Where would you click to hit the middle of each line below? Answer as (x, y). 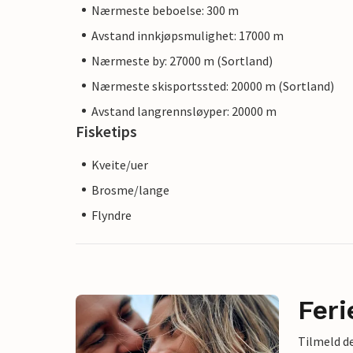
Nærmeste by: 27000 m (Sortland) (182, 60)
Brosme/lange (130, 190)
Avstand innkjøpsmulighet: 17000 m (188, 35)
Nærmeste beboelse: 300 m (165, 10)
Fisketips (106, 131)
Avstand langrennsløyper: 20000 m (184, 111)
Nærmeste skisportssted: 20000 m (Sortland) (213, 85)
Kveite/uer (120, 164)
